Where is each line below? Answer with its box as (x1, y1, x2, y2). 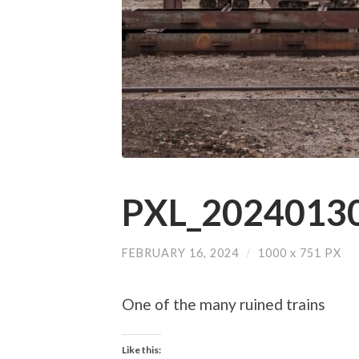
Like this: (122, 344, 161, 357)
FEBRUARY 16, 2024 (122, 245, 239, 260)
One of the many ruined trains (122, 295, 325, 314)
